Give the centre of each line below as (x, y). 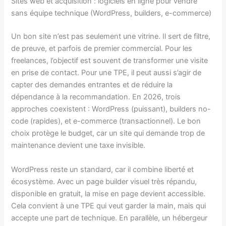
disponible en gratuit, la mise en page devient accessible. (108, 193)
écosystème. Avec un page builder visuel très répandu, (104, 181)
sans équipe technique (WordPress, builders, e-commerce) (111, 13)
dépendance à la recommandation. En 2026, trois (96, 97)
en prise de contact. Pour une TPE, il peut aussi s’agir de (106, 73)
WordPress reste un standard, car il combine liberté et (103, 169)
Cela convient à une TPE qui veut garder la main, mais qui (109, 206)
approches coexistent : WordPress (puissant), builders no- (111, 109)
